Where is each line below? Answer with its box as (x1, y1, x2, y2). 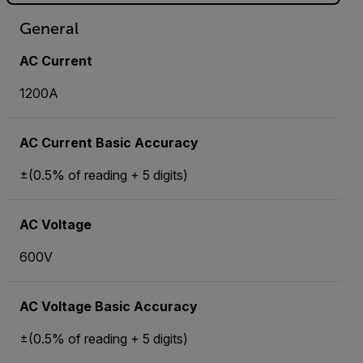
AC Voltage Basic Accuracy (19, 298, 198, 314)
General (19, 19, 79, 37)
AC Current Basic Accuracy (19, 135, 199, 151)
